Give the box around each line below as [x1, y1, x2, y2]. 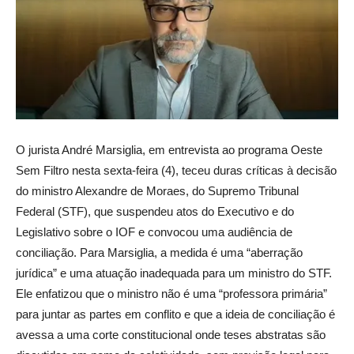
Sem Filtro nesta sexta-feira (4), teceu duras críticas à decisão [16, 164, 337, 178]
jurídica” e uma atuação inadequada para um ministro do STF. [16, 266, 332, 281]
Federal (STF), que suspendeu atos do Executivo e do [16, 205, 294, 219]
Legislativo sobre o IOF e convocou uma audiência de [16, 225, 292, 239]
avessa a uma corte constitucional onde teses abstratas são [16, 328, 326, 342]
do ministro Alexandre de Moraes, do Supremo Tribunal [16, 184, 299, 198]
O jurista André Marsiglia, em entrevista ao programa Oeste [16, 143, 322, 157]
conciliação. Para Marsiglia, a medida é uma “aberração [16, 246, 303, 260]
